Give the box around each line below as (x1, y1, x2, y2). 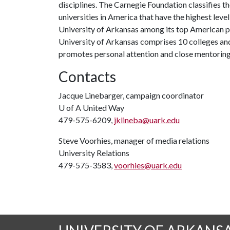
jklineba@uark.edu (114, 115, 180, 125)
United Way (81, 103, 124, 112)
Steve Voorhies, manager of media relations (59, 136, 209, 145)
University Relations (59, 148, 129, 158)
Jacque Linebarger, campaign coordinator (59, 90, 204, 100)
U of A (59, 103, 81, 112)
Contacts (59, 68, 116, 85)
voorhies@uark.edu (114, 160, 182, 170)
